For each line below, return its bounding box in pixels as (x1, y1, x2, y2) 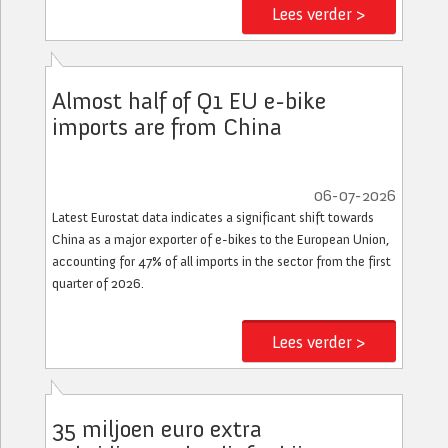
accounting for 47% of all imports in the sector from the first (52, 253, 391, 270)
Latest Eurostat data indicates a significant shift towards (52, 209, 374, 226)
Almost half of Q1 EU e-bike (52, 86, 326, 115)
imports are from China (52, 112, 282, 141)
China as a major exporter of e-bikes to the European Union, (52, 231, 389, 248)
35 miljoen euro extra (52, 414, 262, 443)
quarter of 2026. (52, 275, 144, 292)
